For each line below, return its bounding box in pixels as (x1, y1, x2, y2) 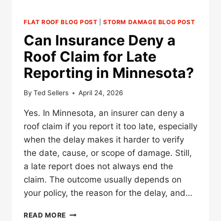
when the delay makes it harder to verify (24, 135, 184, 145)
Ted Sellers (34, 89, 69, 97)
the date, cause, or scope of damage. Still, (24, 148, 192, 158)
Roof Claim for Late (24, 48, 156, 66)
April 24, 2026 (78, 89, 123, 97)
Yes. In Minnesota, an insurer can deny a (24, 108, 184, 118)
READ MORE (24, 211, 67, 220)
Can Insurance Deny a (24, 32, 176, 49)
